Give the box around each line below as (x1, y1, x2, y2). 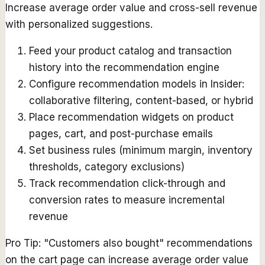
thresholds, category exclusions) (29, 160, 185, 173)
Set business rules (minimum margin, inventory (29, 144, 253, 156)
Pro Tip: (5, 237, 41, 249)
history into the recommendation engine (29, 61, 219, 73)
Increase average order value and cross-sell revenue (5, 1, 257, 14)
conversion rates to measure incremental (29, 193, 225, 206)
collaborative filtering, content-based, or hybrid (29, 94, 253, 106)
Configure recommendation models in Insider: (29, 77, 244, 90)
